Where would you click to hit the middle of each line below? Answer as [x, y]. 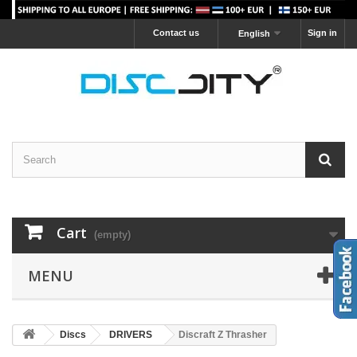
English [255, 33]
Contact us [176, 32]
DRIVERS [131, 334]
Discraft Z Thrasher [223, 334]
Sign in [322, 32]
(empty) [112, 234]
